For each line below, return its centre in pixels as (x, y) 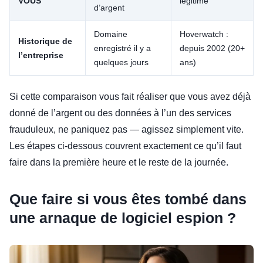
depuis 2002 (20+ (212, 48)
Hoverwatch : (204, 34)
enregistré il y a (122, 48)
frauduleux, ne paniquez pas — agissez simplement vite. (127, 129)
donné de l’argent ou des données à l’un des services (120, 113)
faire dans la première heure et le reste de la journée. (119, 162)
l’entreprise (41, 55)
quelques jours (121, 62)
